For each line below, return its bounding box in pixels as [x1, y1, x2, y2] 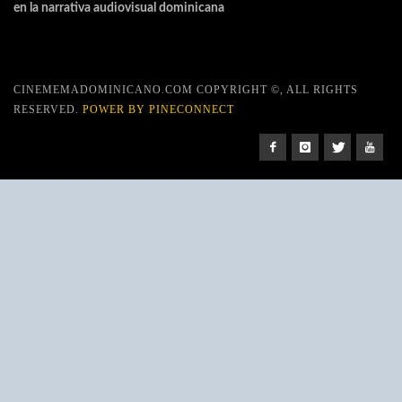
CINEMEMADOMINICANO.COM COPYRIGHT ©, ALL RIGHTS [13, 83, 358, 97]
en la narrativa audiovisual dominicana [13, 2, 224, 15]
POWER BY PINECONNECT [83, 103, 234, 117]
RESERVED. [13, 103, 83, 117]
